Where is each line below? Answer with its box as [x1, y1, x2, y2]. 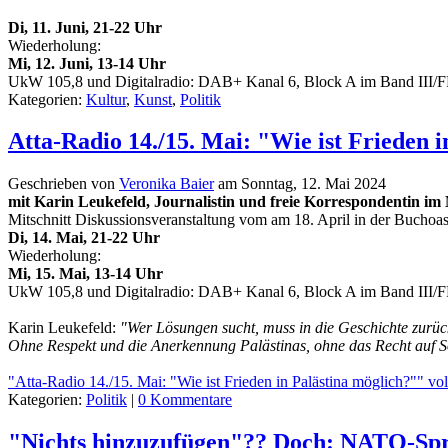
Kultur [86, 90, 126, 108]
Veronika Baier [119, 175, 214, 193]
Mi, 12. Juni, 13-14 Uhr [8, 54, 166, 72]
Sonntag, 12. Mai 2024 [241, 175, 386, 193]
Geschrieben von [8, 175, 119, 193]
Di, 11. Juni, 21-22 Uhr [8, 18, 162, 36]
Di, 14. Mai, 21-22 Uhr [8, 229, 160, 247]
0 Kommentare [138, 391, 232, 409]
